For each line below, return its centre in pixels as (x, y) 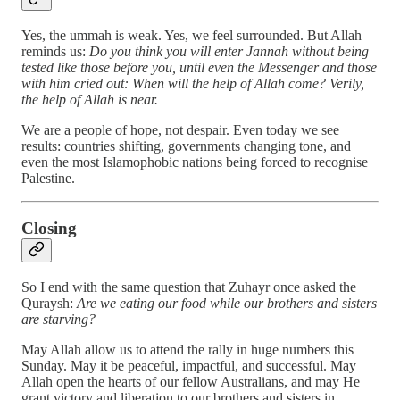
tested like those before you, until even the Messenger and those (199, 67)
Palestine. (48, 178)
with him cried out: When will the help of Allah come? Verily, (193, 83)
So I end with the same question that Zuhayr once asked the (189, 287)
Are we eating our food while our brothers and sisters (227, 303)
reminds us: (55, 51)
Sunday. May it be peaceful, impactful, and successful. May (189, 365)
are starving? (58, 319)
